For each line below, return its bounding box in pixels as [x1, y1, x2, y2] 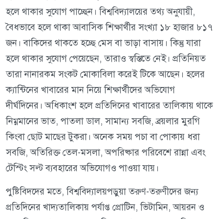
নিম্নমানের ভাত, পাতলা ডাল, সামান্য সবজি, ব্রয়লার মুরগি [6, 115, 200, 127]
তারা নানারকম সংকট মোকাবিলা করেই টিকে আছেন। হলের [6, 68, 205, 80]
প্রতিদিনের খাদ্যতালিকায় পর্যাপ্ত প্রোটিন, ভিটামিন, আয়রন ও [6, 201, 204, 213]
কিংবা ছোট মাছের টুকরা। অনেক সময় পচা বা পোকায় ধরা [6, 131, 200, 143]
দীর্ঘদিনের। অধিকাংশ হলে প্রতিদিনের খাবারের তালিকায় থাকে [6, 100, 213, 111]
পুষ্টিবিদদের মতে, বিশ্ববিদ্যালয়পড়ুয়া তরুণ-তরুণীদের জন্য [6, 186, 198, 197]
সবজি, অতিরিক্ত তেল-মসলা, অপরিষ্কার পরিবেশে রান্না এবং [6, 147, 205, 158]
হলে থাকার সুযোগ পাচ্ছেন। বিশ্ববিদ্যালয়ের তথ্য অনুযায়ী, [6, 6, 195, 18]
